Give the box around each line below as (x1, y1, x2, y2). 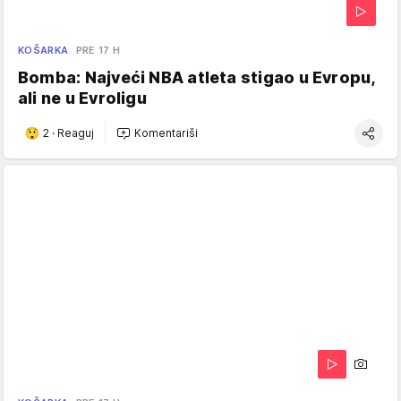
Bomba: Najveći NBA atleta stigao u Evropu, (18, 67, 375, 87)
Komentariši (134, 126, 198, 141)
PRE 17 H (75, 43, 121, 56)
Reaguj (57, 126, 94, 141)
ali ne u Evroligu (18, 88, 147, 107)
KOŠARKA (18, 43, 69, 56)
